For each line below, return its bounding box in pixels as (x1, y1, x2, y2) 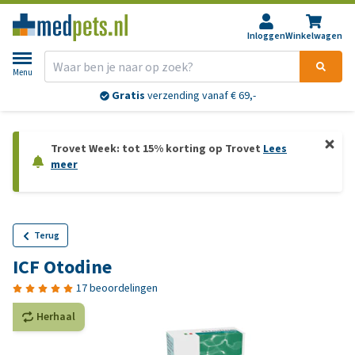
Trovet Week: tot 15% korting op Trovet (51, 141, 263, 156)
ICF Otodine (13, 254, 112, 280)
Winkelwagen (285, 29, 342, 42)
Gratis (111, 88, 145, 104)
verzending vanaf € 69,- (144, 88, 256, 104)
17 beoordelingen (76, 281, 158, 296)
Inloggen (247, 29, 285, 42)
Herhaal (36, 309, 75, 324)
